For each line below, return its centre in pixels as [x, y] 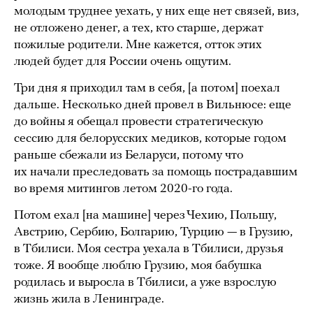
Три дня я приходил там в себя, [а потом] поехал [147, 88]
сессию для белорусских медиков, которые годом [150, 138]
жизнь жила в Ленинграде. [89, 299]
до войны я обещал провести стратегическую [139, 122]
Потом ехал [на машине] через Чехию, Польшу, [145, 215]
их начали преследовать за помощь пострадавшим [156, 172]
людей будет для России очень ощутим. [125, 61]
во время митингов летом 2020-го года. [125, 189]
